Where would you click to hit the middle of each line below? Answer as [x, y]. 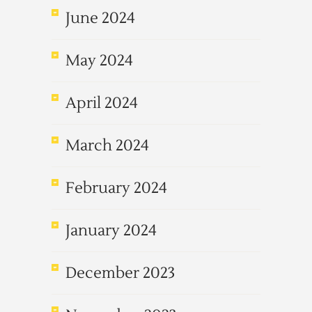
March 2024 [107, 146]
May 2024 [99, 61]
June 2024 [100, 18]
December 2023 [120, 273]
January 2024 [111, 231]
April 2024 [102, 103]
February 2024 [116, 188]
